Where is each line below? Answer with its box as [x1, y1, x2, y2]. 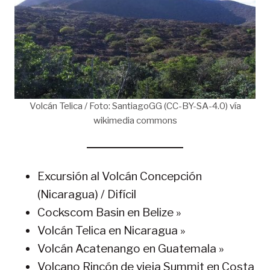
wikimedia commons [93, 114, 177, 126]
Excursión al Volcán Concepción [37, 169, 202, 183]
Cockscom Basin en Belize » [37, 205, 181, 219]
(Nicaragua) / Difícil [37, 187, 136, 201]
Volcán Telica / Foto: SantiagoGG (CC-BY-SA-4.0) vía [29, 99, 241, 111]
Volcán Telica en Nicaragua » [37, 223, 185, 237]
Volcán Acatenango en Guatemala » [37, 241, 224, 256]
